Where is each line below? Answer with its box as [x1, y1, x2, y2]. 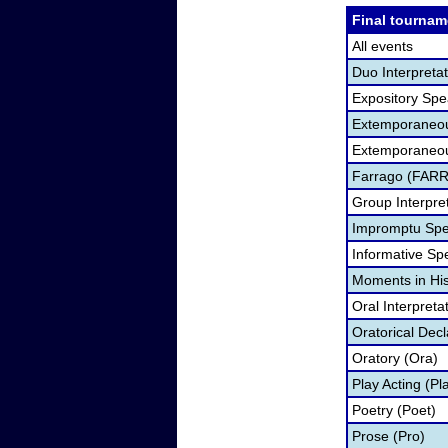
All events [352, 38, 413, 54]
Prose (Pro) [352, 428, 425, 444]
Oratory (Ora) [352, 350, 438, 366]
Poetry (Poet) [352, 402, 436, 418]
